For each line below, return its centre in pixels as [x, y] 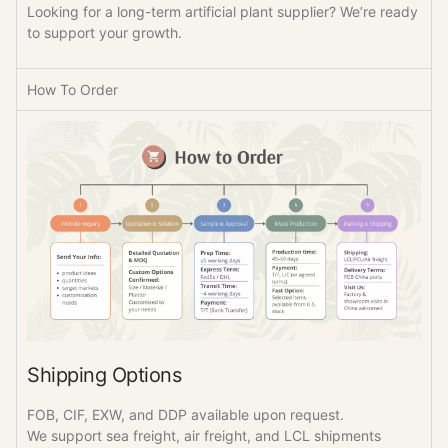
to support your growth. [104, 33]
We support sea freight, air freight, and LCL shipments [204, 435]
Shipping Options [104, 374]
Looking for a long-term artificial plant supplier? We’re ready [222, 12]
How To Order [72, 89]
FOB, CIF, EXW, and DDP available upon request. [185, 414]
